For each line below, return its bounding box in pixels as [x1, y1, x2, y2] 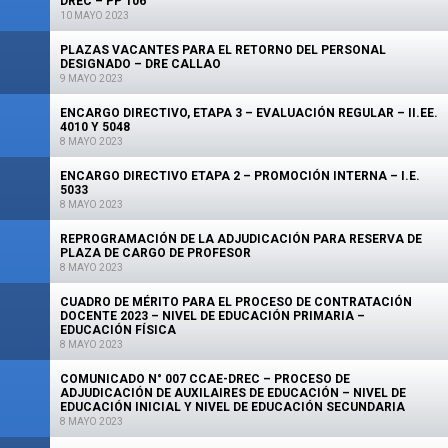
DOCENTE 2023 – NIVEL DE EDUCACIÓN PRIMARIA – [60, 309, 365, 323]
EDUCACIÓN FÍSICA [60, 323, 176, 337]
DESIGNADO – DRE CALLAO [60, 57, 221, 71]
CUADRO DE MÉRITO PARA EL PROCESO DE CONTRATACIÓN [60, 295, 412, 309]
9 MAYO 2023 [60, 73, 123, 84]
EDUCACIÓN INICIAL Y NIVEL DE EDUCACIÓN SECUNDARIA [60, 400, 405, 414]
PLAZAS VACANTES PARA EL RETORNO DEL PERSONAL [60, 43, 386, 57]
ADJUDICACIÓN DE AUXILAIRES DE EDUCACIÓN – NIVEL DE [60, 386, 406, 400]
